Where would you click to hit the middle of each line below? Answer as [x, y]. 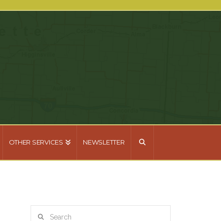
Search [41, 210]
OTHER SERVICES [36, 142]
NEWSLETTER [104, 142]
